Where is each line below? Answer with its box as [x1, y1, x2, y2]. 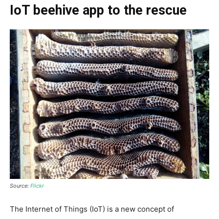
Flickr [30, 182, 44, 189]
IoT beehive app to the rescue [10, 2, 187, 18]
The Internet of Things [10, 204, 89, 214]
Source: [10, 182, 30, 189]
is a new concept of [107, 204, 174, 214]
